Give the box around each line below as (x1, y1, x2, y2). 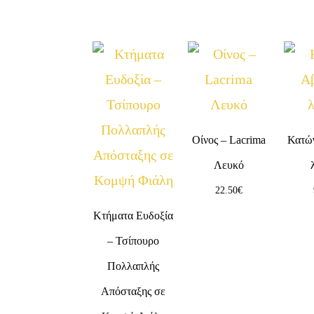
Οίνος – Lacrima (191, 133, 266, 146)
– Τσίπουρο (107, 234, 160, 247)
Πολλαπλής (107, 259, 160, 272)
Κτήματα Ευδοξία (93, 209, 174, 221)
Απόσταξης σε (101, 285, 166, 297)
